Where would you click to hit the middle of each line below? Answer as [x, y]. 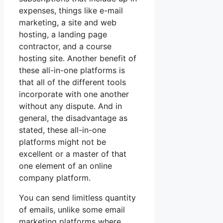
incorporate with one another [74, 94]
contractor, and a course [65, 47]
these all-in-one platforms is [72, 70]
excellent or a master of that [73, 154]
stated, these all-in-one [62, 130]
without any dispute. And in [70, 106]
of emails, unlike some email [72, 210]
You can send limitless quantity [77, 198]
